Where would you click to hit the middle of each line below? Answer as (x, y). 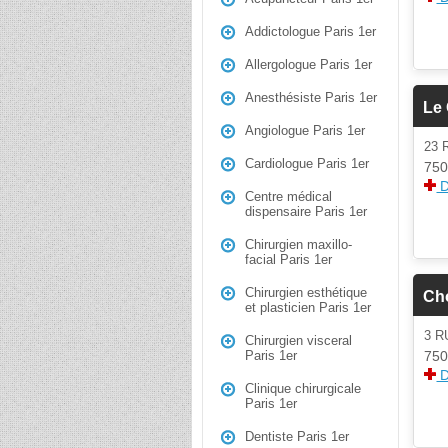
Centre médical (288, 196)
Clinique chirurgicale (303, 388)
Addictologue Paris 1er (310, 31)
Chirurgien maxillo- (298, 244)
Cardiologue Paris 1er (307, 163)
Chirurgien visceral (298, 340)
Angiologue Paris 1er (305, 130)
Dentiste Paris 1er (297, 436)
